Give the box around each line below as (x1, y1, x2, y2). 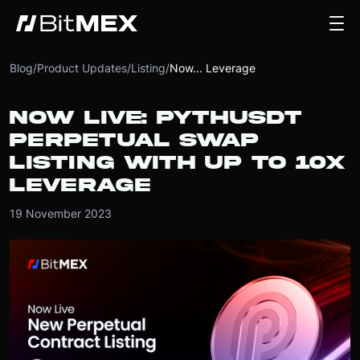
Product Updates (37, 61, 127, 75)
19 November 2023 (10, 207, 112, 220)
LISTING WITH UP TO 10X (10, 153, 346, 173)
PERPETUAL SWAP (10, 130, 259, 150)
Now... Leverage (170, 61, 259, 75)
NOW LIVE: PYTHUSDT (10, 108, 301, 128)
